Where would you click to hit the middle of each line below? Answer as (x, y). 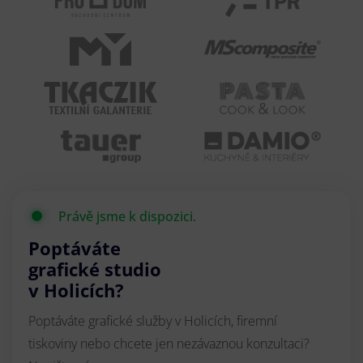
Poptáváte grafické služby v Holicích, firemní (153, 320)
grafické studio (95, 269)
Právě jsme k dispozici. (127, 216)
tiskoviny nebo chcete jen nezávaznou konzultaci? (169, 343)
